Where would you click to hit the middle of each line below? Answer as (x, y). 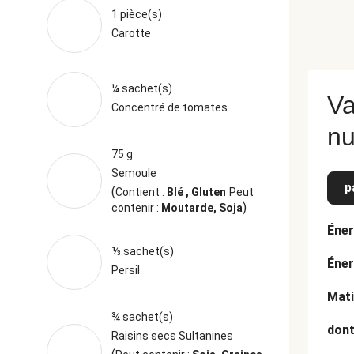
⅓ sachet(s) (142, 251)
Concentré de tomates (169, 107)
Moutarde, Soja (201, 208)
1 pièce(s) (136, 14)
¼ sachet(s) (141, 88)
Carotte (131, 33)
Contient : (141, 192)
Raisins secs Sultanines (172, 336)
